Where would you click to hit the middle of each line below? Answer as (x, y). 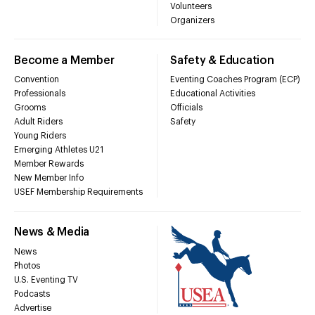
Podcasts (32, 294)
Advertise (33, 308)
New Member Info (49, 178)
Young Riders (40, 136)
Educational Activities (213, 94)
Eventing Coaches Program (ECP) (235, 80)
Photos (27, 265)
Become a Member (64, 60)
